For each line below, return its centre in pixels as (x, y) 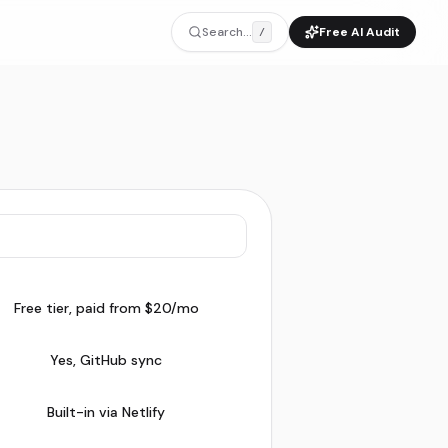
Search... (227, 32)
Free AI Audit (359, 32)
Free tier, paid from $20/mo (106, 308)
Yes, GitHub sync (106, 360)
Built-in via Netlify (106, 412)
